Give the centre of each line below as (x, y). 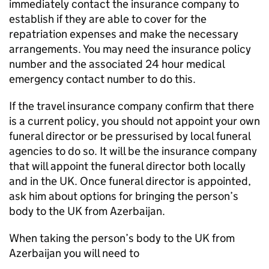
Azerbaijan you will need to (74, 253)
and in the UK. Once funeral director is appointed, (130, 181)
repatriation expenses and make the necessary (124, 34)
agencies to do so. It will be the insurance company (133, 151)
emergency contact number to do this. (102, 79)
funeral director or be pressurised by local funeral (130, 136)
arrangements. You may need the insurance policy (130, 49)
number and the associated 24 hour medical (117, 64)
